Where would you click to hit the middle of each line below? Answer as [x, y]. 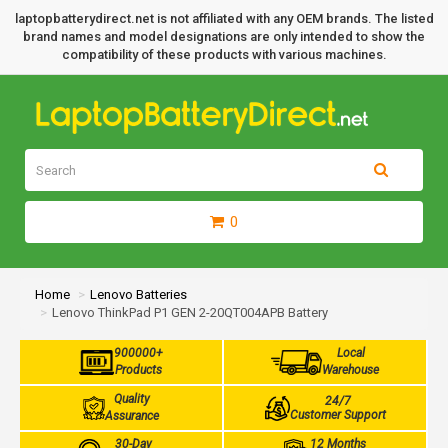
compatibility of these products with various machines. [224, 54]
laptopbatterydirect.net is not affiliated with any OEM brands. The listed [224, 18]
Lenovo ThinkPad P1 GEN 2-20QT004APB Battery [190, 312]
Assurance [132, 416]
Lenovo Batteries [138, 294]
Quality [132, 399]
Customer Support [337, 415]
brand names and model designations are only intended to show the [224, 36]
